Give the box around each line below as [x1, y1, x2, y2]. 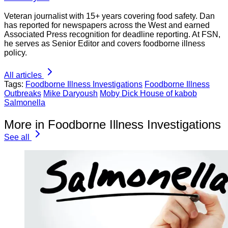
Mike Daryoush [43, 89, 98, 98]
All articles [4, 71, 42, 80]
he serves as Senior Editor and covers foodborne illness [4, 39, 205, 48]
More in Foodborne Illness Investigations [4, 118, 221, 132]
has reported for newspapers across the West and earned [4, 21, 210, 30]
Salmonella [4, 98, 45, 107]
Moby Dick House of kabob [100, 89, 197, 98]
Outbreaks [4, 89, 41, 98]
